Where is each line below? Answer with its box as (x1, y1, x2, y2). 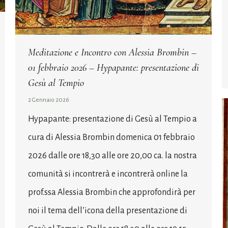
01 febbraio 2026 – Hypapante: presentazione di (28, 62, 199, 74)
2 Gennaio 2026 (28, 97, 69, 104)
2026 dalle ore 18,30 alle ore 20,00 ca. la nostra (28, 151, 197, 161)
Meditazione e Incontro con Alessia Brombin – (28, 46, 196, 59)
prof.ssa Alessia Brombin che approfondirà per (28, 188, 195, 197)
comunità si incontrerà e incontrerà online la (28, 169, 188, 179)
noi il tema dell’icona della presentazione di (28, 206, 187, 216)
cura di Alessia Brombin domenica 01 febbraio (28, 133, 195, 142)
